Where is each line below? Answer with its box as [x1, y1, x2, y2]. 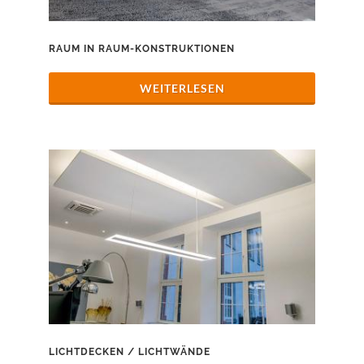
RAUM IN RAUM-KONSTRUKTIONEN [49, 42, 235, 54]
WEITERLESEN [139, 80, 225, 95]
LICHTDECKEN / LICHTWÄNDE [49, 346, 210, 358]
